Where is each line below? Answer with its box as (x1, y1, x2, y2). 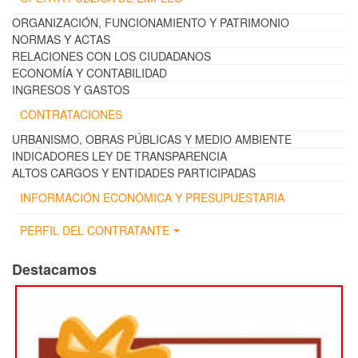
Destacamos (12, 259, 97, 280)
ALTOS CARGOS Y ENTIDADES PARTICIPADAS (12, 165, 256, 181)
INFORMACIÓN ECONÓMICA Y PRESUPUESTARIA (20, 189, 284, 206)
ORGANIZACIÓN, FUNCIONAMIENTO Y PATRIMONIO (12, 14, 289, 31)
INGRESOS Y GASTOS (12, 82, 129, 98)
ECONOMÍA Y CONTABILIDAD (12, 65, 167, 82)
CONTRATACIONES (20, 106, 122, 123)
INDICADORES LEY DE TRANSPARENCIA (12, 148, 227, 165)
